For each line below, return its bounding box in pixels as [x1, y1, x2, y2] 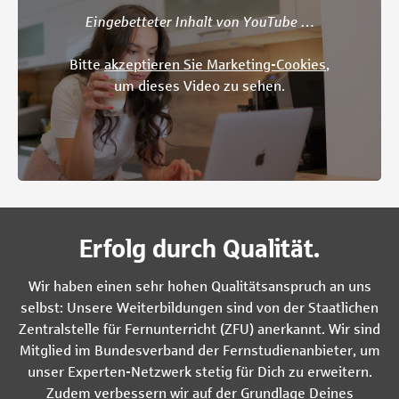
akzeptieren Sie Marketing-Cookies [104, 57, 326, 73]
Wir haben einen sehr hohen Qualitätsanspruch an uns [28, 279, 371, 295]
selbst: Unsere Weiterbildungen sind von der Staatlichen [20, 300, 379, 316]
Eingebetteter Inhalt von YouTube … [85, 14, 314, 30]
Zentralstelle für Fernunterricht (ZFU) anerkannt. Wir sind [19, 322, 380, 338]
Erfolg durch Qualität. [79, 234, 320, 264]
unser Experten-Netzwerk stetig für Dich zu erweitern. [27, 364, 372, 380]
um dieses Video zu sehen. [114, 78, 285, 94]
